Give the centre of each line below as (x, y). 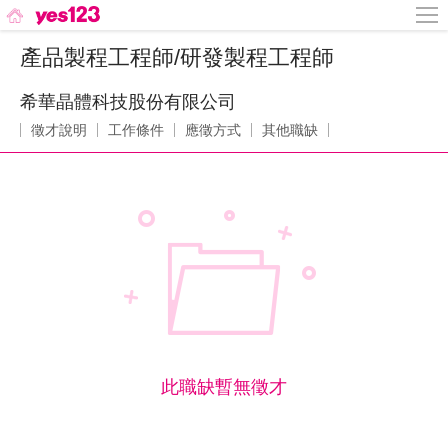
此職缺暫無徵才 (224, 387)
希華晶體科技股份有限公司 (128, 102)
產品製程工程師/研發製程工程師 (177, 57)
